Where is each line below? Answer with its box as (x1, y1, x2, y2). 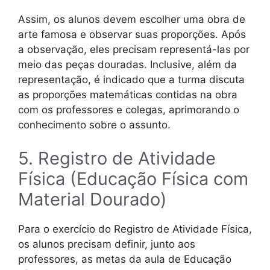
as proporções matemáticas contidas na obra (18, 89, 237, 101)
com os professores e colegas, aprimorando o (18, 104, 239, 116)
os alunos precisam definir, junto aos (18, 237, 195, 250)
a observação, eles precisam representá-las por (18, 43, 250, 56)
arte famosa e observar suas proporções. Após (18, 28, 246, 41)
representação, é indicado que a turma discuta (18, 74, 245, 86)
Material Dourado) (18, 188, 167, 210)
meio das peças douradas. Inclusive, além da (18, 58, 237, 71)
